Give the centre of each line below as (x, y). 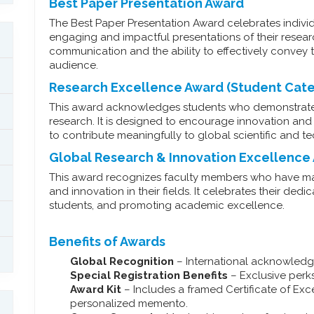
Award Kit (96, 289)
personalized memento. (129, 303)
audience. (74, 65)
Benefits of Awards (108, 241)
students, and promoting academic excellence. (167, 205)
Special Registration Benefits (149, 275)
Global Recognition (124, 261)
